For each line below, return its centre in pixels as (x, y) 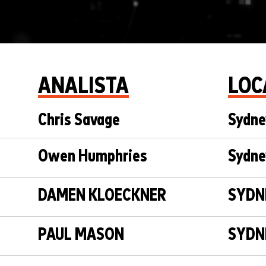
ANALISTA (83, 86)
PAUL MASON (81, 235)
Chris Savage (79, 121)
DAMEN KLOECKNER (102, 196)
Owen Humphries (92, 157)
